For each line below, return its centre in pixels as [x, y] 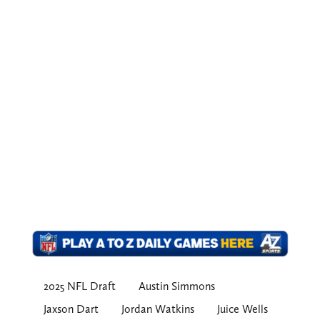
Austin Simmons [176, 286]
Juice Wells [242, 309]
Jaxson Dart [71, 309]
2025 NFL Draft [79, 286]
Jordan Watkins [157, 309]
